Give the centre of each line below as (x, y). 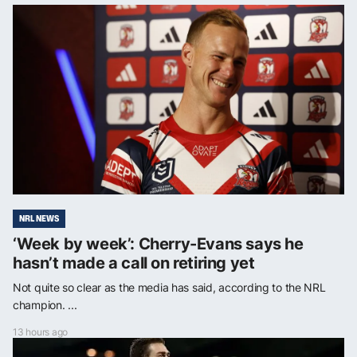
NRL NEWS (39, 218)
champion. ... (45, 304)
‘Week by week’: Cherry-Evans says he (158, 243)
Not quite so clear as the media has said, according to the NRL (169, 287)
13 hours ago (41, 331)
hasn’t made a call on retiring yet (134, 263)
